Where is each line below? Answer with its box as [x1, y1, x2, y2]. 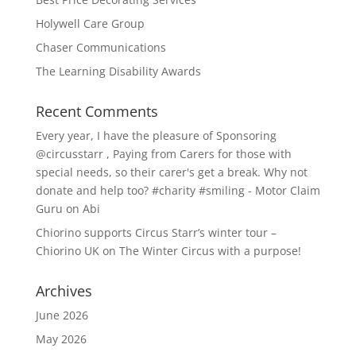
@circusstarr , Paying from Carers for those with [35, 146, 292, 161]
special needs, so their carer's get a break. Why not [35, 164, 308, 180]
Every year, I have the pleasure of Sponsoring [35, 128, 277, 143]
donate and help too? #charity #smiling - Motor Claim [35, 183, 320, 198]
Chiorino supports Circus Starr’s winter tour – [35, 225, 277, 240]
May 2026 [35, 331, 87, 346]
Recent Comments [35, 102, 158, 121]
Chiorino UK [35, 243, 99, 258]
